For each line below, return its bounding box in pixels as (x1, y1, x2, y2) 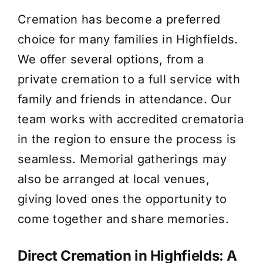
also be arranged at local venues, (17, 172, 210, 187)
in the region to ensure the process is (17, 132, 237, 147)
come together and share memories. (17, 212, 229, 227)
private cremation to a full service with (17, 72, 240, 87)
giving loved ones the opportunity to (17, 192, 227, 207)
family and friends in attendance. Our (17, 92, 232, 107)
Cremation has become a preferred (17, 12, 221, 27)
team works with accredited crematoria (17, 112, 244, 127)
